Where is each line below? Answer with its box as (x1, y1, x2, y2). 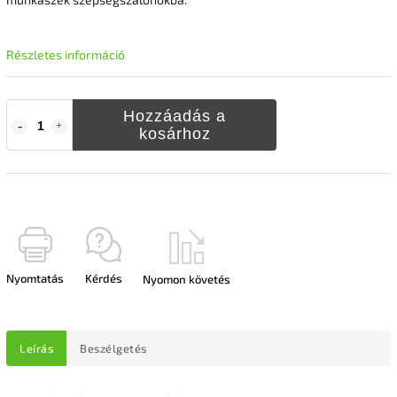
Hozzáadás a (123, 106, 226, 125)
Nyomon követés (143, 271, 230, 286)
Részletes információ (6, 46, 125, 62)
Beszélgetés (80, 340, 147, 355)
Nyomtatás (6, 270, 64, 285)
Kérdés (84, 270, 122, 285)
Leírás (19, 340, 53, 355)
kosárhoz (138, 124, 211, 143)
